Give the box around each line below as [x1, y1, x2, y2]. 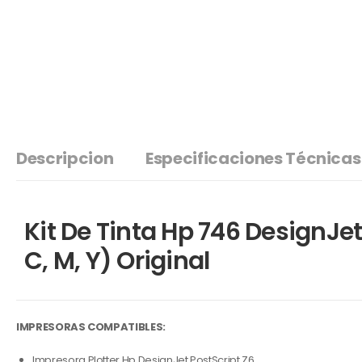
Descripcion [16, 147, 114, 170]
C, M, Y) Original [24, 244, 210, 278]
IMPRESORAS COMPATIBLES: [16, 319, 166, 335]
